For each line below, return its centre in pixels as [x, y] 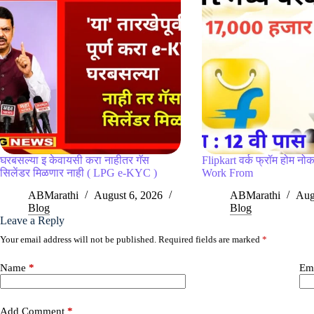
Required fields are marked [210, 240]
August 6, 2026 [128, 196]
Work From [228, 172]
